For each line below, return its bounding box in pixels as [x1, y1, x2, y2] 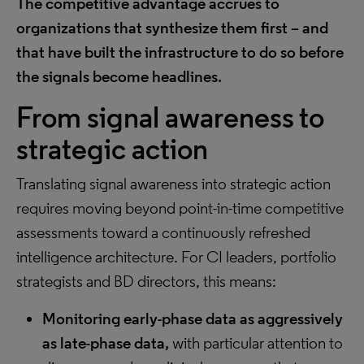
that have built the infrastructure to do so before [16, 42, 344, 62]
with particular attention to [169, 333, 343, 353]
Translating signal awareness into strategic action [16, 174, 331, 193]
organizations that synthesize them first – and [16, 18, 328, 37]
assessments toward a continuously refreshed [16, 223, 310, 242]
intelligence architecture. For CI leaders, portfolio [16, 247, 336, 266]
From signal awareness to [16, 100, 324, 135]
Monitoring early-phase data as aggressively [42, 309, 343, 328]
